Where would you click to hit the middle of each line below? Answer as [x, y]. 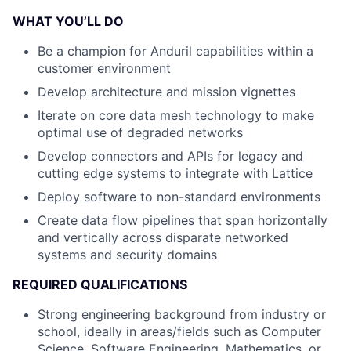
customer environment [104, 68]
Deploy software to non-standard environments [179, 197]
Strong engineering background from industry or [182, 314]
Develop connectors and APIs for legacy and [170, 156]
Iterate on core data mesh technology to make [176, 115]
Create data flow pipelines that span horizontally [183, 220]
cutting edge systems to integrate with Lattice [175, 173]
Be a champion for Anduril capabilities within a [175, 51]
